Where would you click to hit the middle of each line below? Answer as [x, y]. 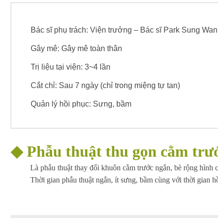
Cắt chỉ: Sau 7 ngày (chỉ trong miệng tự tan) [105, 85]
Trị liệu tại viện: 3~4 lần [71, 67]
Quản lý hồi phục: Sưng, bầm [81, 104]
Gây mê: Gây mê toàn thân [76, 48]
